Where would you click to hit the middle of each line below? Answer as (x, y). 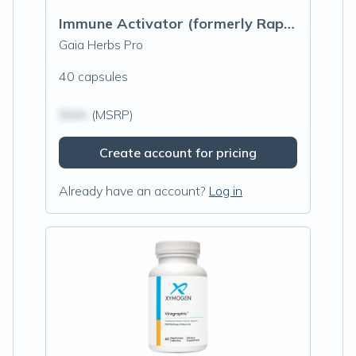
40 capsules (93, 76)
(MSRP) (111, 114)
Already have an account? (132, 191)
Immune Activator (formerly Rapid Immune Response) (289, 23)
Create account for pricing (178, 153)
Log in (226, 191)
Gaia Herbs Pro (101, 44)
